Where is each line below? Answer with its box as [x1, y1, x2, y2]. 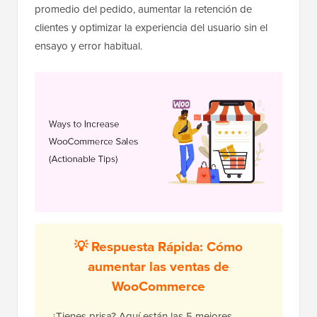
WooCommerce [112, 276, 205, 296]
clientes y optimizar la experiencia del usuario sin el [35, 20, 267, 35]
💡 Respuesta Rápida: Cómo [74, 236, 243, 257]
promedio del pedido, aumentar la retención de [35, 1, 252, 17]
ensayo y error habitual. [35, 38, 142, 54]
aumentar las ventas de [88, 256, 229, 277]
